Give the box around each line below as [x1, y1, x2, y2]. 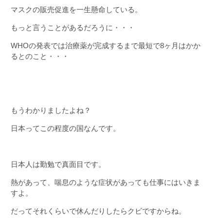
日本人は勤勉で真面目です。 [10, 160, 106, 168]
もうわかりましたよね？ [10, 106, 91, 114]
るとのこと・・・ [10, 52, 69, 60]
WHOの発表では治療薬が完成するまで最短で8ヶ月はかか [10, 41, 200, 50]
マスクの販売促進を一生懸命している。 [10, 5, 142, 14]
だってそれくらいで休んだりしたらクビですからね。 [10, 207, 186, 215]
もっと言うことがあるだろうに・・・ [10, 23, 135, 32]
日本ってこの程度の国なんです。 [10, 124, 120, 132]
